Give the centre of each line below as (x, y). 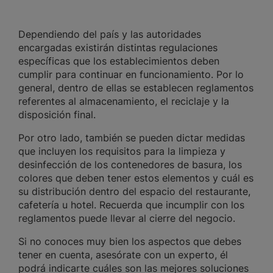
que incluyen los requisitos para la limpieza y (122, 151)
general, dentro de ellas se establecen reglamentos (136, 88)
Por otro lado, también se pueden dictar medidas (132, 138)
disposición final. (58, 115)
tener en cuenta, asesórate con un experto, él (123, 255)
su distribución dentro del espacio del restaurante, (134, 192)
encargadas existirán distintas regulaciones (118, 48)
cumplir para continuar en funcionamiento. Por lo (131, 75)
